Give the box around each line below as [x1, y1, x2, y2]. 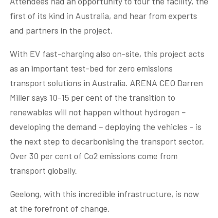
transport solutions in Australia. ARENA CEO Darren [10, 77, 203, 89]
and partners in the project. [10, 25, 113, 36]
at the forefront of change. [10, 203, 110, 214]
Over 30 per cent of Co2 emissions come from [10, 150, 178, 162]
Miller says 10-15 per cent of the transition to [10, 92, 175, 103]
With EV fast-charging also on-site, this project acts [10, 48, 204, 59]
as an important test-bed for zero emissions [10, 63, 173, 74]
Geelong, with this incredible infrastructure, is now [10, 188, 199, 200]
